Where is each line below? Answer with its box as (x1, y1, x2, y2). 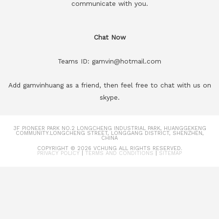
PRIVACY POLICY (37, 150, 80, 157)
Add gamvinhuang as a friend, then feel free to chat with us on (8, 81, 211, 89)
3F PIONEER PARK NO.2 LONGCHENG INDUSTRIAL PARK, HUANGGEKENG (13, 125, 206, 132)
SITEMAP (159, 150, 182, 157)
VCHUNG (93, 145, 117, 152)
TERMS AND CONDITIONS (85, 150, 153, 157)
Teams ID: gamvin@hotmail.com (58, 57, 161, 66)
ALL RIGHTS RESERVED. (116, 145, 182, 152)
